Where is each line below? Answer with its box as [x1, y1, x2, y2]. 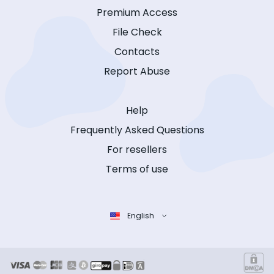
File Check [112, 25, 162, 40]
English [127, 210, 154, 221]
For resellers [107, 143, 167, 157]
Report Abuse [104, 64, 170, 79]
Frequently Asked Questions [70, 123, 204, 138]
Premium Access [97, 6, 177, 20]
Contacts [114, 45, 160, 59]
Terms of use [106, 162, 168, 177]
